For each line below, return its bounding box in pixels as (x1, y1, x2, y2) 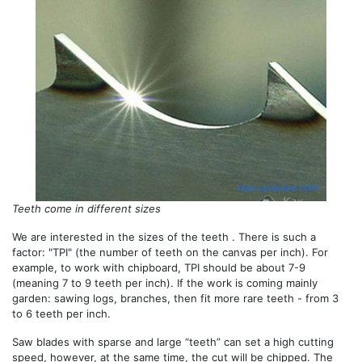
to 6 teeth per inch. (12, 306, 111, 320)
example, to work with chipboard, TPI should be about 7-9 (12, 260, 305, 274)
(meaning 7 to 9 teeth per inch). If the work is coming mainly (12, 276, 318, 289)
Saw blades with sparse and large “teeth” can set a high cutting (12, 335, 334, 348)
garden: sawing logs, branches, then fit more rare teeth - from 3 (12, 291, 339, 305)
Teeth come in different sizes (12, 201, 161, 215)
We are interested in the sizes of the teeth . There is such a (12, 229, 316, 243)
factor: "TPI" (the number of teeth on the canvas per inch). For (12, 245, 328, 259)
